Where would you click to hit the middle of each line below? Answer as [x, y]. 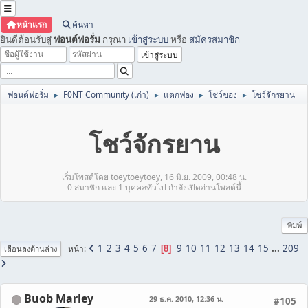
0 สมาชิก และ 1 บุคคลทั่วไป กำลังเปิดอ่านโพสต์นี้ [154, 187]
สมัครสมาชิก [214, 39]
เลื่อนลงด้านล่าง [31, 249]
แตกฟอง [179, 95]
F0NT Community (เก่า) [106, 95]
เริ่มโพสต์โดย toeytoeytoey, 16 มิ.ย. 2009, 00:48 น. [154, 177]
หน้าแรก [31, 24]
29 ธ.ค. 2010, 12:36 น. [186, 299]
